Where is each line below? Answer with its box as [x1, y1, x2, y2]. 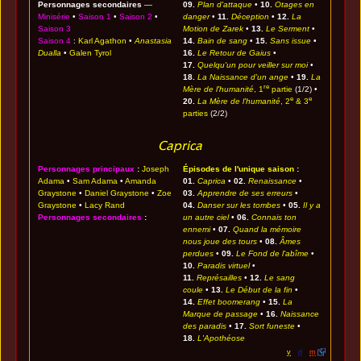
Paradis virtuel [197, 261, 251, 271]
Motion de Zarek [183, 24, 244, 34]
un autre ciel [183, 213, 230, 222]
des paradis [183, 322, 227, 331]
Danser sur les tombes [197, 201, 281, 210]
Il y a [303, 201, 322, 210]
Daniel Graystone [85, 189, 150, 198]
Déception [231, 12, 270, 22]
